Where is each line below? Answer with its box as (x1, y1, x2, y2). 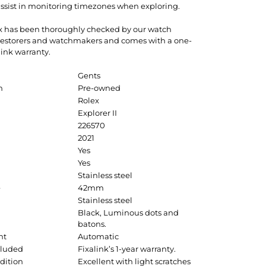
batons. (78, 219, 106, 229)
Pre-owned (78, 83, 121, 93)
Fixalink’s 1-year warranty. (78, 244, 176, 254)
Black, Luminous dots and (78, 208, 179, 217)
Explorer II (78, 108, 117, 118)
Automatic (78, 232, 119, 241)
